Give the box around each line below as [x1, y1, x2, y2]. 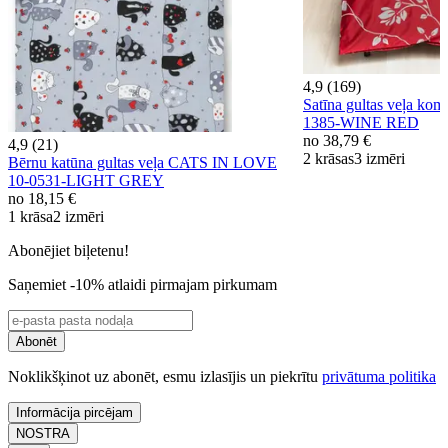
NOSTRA [16, 425, 70, 441]
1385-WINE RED [303, 114, 419, 132]
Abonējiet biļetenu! [8, 241, 129, 259]
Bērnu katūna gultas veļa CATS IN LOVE [8, 153, 277, 171]
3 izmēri [354, 150, 405, 168]
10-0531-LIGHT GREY [8, 171, 164, 189]
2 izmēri [53, 207, 104, 225]
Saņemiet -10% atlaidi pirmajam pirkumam [8, 275, 277, 293]
